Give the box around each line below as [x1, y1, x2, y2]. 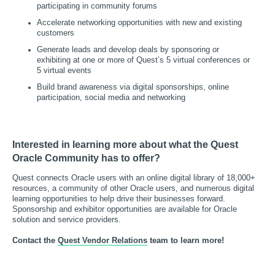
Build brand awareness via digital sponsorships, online [37, 83, 229, 91]
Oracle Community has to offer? [12, 153, 160, 163]
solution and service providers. [12, 215, 121, 224]
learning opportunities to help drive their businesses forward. [12, 194, 225, 203]
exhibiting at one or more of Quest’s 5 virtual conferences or [37, 56, 250, 64]
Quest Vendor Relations [58, 236, 147, 245]
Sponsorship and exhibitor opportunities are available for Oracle [12, 204, 237, 214]
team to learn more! [147, 236, 224, 245]
